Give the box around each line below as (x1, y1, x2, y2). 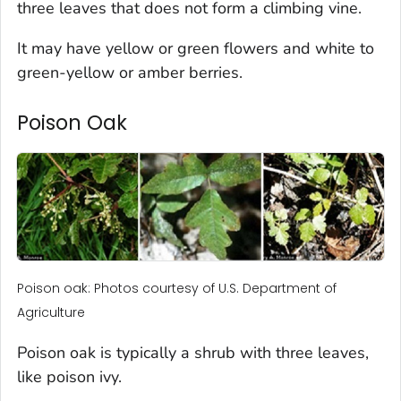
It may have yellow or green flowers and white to (17, 37, 374, 59)
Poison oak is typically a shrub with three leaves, (17, 342, 369, 364)
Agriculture (17, 303, 85, 322)
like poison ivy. (17, 366, 122, 388)
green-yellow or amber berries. (17, 61, 243, 83)
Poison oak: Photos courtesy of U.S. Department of (17, 279, 337, 298)
